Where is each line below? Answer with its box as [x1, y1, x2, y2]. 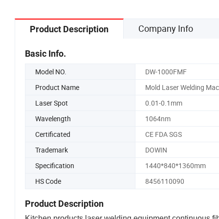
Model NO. [35, 66, 66, 76]
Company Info [138, 22, 193, 34]
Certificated [35, 129, 70, 139]
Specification [35, 160, 74, 170]
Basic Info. [25, 48, 66, 59]
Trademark [35, 145, 68, 154]
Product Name [35, 82, 79, 92]
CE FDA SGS [145, 129, 182, 139]
